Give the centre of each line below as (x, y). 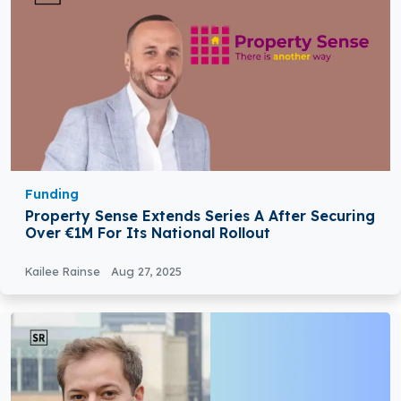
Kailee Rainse (64, 272)
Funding (52, 195)
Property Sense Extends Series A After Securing (200, 216)
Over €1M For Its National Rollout (148, 233)
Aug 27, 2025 (146, 272)
